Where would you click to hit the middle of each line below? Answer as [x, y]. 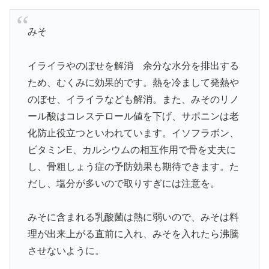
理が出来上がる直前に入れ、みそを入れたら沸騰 [133, 234]
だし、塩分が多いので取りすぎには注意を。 [123, 183]
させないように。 [66, 251]
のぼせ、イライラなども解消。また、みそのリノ [133, 99]
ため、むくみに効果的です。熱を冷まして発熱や [133, 82]
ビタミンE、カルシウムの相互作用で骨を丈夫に [131, 150]
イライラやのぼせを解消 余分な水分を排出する [133, 65]
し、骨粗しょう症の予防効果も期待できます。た [133, 166]
